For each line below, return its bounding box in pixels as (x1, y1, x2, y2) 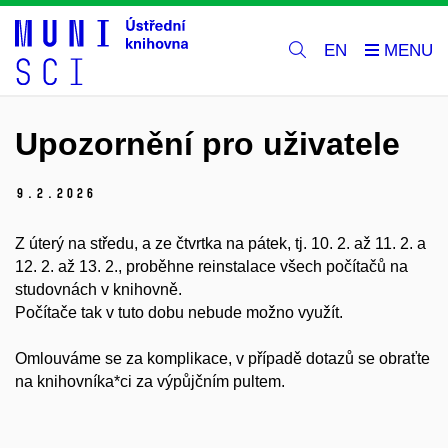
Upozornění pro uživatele (15, 126, 400, 162)
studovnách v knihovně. (15, 281, 182, 299)
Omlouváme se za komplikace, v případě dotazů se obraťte (15, 350, 430, 368)
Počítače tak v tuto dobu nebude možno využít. (15, 304, 347, 322)
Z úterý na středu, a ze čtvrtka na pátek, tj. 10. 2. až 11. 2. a (15, 235, 426, 253)
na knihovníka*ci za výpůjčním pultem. (15, 373, 285, 391)
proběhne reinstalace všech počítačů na (122, 258, 408, 276)
